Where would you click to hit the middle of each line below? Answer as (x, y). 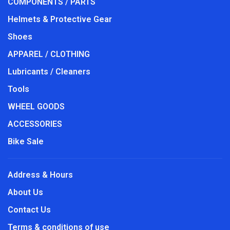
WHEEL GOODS (36, 106)
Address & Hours (40, 175)
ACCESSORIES (35, 124)
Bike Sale (26, 141)
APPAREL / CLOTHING (49, 54)
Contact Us (29, 209)
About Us (25, 192)
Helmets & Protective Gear (60, 19)
